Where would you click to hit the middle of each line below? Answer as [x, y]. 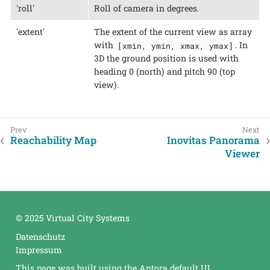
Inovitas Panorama [213, 140]
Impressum [39, 250]
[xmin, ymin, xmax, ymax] [175, 46]
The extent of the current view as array [173, 32]
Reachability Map [53, 140]
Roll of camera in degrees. [146, 8]
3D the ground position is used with [166, 58]
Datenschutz [40, 236]
